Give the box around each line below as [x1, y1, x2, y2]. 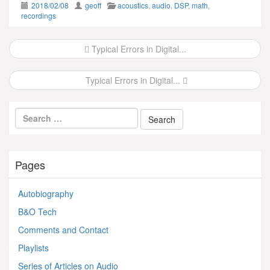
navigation [8, 55, 92, 81]
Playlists [18, 241, 49, 254]
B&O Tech [18, 205, 57, 218]
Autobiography [18, 187, 74, 199]
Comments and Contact [18, 223, 108, 236]
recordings [21, 10, 56, 20]
